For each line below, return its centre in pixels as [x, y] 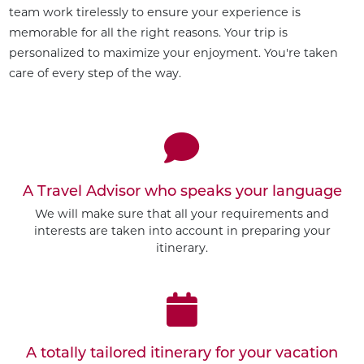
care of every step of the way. [95, 73]
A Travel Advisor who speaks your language [182, 191]
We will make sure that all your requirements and [182, 214]
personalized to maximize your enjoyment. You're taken [173, 52]
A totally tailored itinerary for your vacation [182, 352]
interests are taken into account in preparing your [182, 231]
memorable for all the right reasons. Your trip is [148, 32]
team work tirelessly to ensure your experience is [154, 12]
